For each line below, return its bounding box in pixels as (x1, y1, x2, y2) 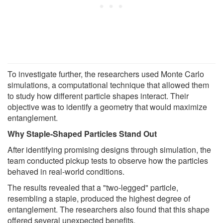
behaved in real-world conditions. (7, 166, 124, 178)
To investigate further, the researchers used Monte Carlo (7, 68, 204, 80)
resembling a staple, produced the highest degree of (7, 193, 190, 205)
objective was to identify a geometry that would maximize (7, 101, 207, 113)
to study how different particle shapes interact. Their (7, 90, 189, 102)
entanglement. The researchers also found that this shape (7, 204, 210, 216)
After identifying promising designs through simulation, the (7, 144, 211, 156)
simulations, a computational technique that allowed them (7, 79, 209, 91)
